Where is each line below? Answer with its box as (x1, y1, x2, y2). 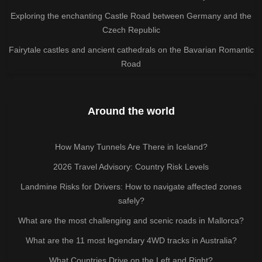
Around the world (87, 105, 175, 117)
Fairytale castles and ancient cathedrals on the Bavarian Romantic (8, 44, 254, 54)
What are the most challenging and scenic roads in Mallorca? (18, 215, 244, 225)
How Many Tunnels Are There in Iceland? (54, 142, 208, 151)
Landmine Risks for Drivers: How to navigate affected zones (20, 181, 242, 191)
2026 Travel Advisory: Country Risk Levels (53, 161, 209, 171)
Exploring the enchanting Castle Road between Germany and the (11, 11, 251, 20)
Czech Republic (102, 25, 160, 35)
